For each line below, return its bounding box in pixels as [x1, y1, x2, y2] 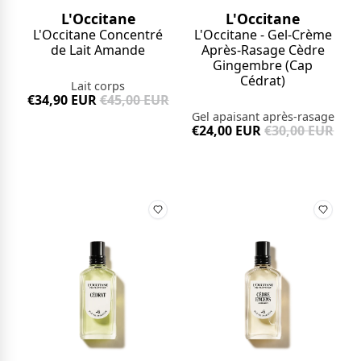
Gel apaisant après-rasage [191, 109, 334, 125]
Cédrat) [240, 72, 286, 90]
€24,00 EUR [192, 122, 262, 140]
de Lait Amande [51, 41, 146, 60]
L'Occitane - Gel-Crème [193, 26, 332, 44]
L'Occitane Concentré [33, 26, 164, 44]
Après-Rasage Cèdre [201, 41, 325, 60]
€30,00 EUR [264, 122, 334, 140]
